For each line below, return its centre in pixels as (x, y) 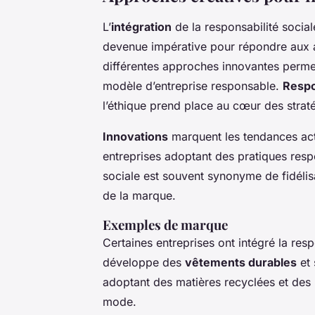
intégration (141, 26)
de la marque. (139, 195)
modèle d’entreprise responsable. (193, 85)
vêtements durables (241, 262)
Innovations (135, 136)
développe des (144, 262)
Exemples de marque (165, 224)
